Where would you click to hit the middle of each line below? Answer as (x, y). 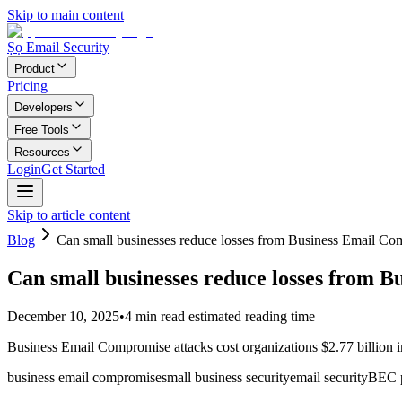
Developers (44, 107)
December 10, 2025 (63, 316)
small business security (226, 377)
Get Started (73, 169)
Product (35, 69)
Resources (42, 152)
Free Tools (42, 130)
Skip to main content (66, 15)
